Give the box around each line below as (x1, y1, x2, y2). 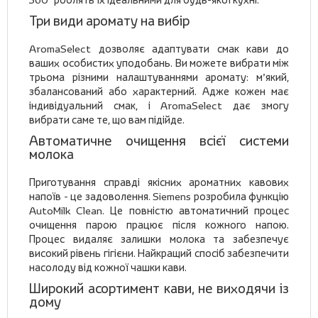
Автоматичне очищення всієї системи (29, 132, 289, 150)
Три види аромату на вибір (29, 12, 190, 30)
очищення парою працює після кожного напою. (29, 218, 289, 232)
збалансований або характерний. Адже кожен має (29, 84, 289, 99)
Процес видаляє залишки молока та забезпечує (29, 232, 289, 246)
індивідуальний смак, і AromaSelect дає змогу (29, 99, 289, 113)
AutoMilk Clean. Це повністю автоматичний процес (29, 204, 289, 218)
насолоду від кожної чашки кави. (29, 261, 187, 275)
